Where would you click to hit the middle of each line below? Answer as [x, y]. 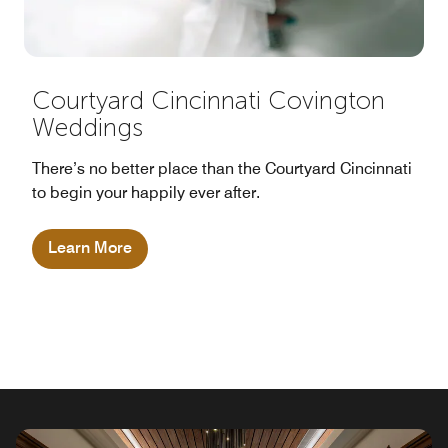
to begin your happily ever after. [146, 193]
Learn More [90, 248]
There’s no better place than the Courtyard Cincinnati [222, 169]
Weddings [87, 128]
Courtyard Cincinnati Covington [208, 101]
